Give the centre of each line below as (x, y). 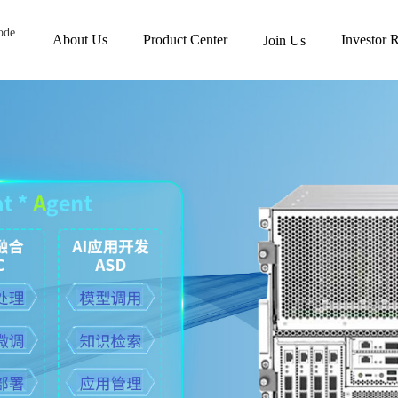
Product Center (186, 40)
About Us (80, 40)
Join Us (285, 41)
